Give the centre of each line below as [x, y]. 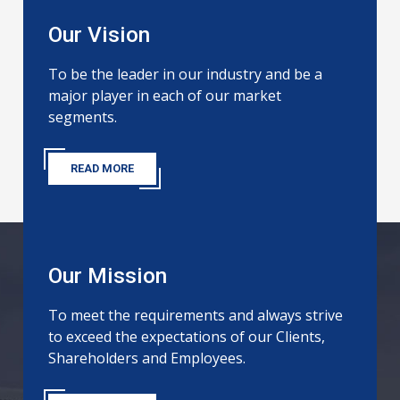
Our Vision [100, 35]
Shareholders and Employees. [147, 358]
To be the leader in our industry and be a [186, 75]
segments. [83, 117]
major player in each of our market [165, 96]
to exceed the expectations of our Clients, [187, 337]
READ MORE [103, 169]
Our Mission [108, 276]
